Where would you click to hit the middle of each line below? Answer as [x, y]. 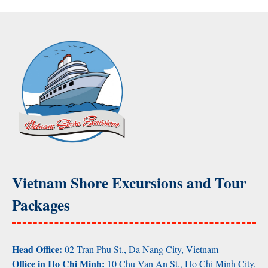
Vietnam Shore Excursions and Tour [129, 182]
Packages [41, 205]
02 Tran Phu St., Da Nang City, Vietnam [141, 249]
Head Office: [38, 249]
